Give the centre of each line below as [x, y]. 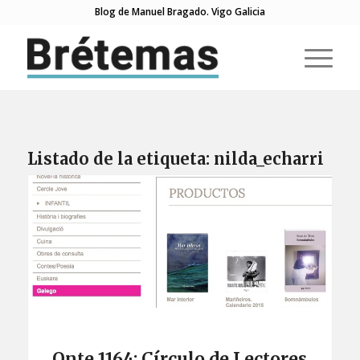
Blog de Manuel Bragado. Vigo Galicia [180, 12]
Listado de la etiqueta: [120, 159]
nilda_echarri [268, 159]
